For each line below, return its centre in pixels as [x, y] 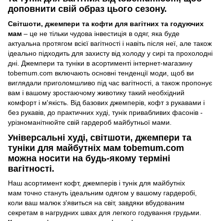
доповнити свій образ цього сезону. [87, 9]
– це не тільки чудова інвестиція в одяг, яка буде [101, 33]
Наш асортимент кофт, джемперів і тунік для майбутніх [96, 183]
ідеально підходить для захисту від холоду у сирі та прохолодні [110, 53]
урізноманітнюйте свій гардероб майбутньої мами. [90, 122]
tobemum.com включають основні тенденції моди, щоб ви [101, 73]
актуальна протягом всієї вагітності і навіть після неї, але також [110, 43]
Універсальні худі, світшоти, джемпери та [100, 137]
